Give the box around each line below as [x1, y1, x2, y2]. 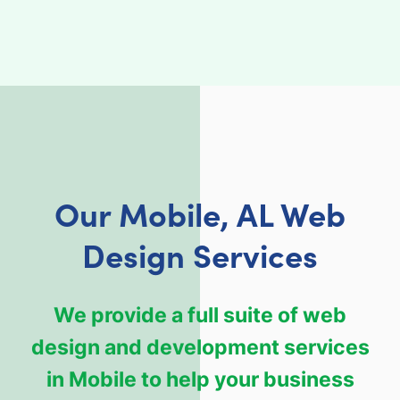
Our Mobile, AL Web [54, 190, 346, 235]
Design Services [82, 231, 318, 276]
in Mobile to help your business [46, 366, 354, 391]
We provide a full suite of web [54, 302, 346, 327]
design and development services [30, 334, 370, 359]
